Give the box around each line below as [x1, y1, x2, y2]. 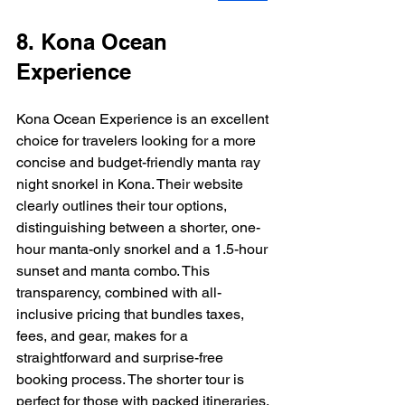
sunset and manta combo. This [16, 262, 213, 280]
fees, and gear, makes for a [16, 327, 192, 345]
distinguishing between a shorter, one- [16, 219, 260, 237]
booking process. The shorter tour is [16, 371, 248, 389]
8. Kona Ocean [16, 29, 174, 55]
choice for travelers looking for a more [16, 132, 259, 150]
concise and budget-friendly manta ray [16, 154, 264, 172]
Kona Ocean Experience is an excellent [16, 110, 272, 128]
